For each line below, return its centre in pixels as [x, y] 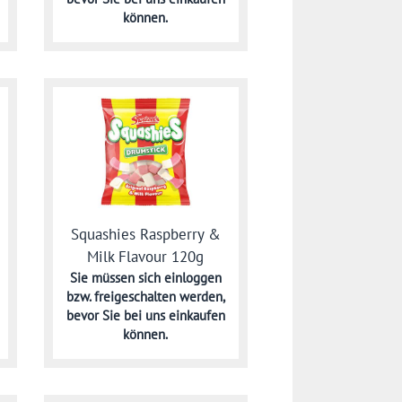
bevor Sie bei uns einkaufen [145, 316]
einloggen [192, 278]
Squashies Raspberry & [145, 234]
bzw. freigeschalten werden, [145, 297]
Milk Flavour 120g [146, 256]
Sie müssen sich [117, 278]
